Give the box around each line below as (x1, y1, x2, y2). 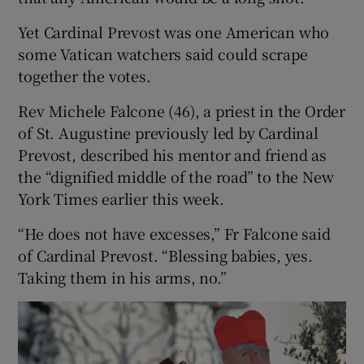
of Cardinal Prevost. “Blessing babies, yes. (18, 245, 313, 266)
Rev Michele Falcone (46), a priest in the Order (18, 100, 346, 122)
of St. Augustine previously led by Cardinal (18, 122, 318, 144)
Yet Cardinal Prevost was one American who (18, 21, 330, 43)
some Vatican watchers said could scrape (18, 43, 308, 65)
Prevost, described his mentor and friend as (18, 144, 327, 166)
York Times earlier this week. (18, 188, 224, 210)
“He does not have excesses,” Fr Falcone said (18, 223, 331, 245)
